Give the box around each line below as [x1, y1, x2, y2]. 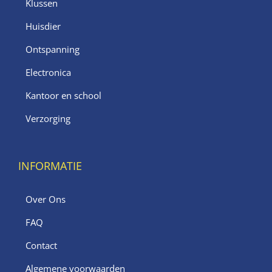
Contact [25, 239, 57, 252]
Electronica [25, 66, 71, 79]
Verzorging [25, 112, 70, 125]
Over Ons [25, 193, 66, 206]
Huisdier [25, 20, 61, 33]
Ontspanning [25, 43, 80, 56]
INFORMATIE [18, 158, 82, 174]
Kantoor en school [25, 89, 101, 102]
